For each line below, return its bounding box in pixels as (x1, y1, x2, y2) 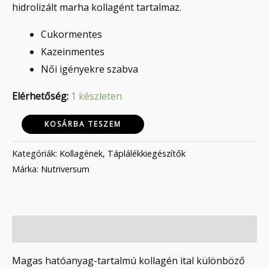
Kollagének (59, 147, 103, 159)
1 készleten (71, 89, 122, 103)
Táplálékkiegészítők (107, 147, 186, 159)
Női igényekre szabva (41, 62, 138, 76)
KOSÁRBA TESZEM (44, 118, 121, 129)
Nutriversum (41, 163, 89, 175)
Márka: (12, 163, 41, 175)
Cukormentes (41, 27, 102, 41)
